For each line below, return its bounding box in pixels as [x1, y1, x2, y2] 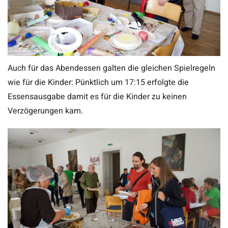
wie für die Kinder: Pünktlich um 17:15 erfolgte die [8, 76, 189, 89]
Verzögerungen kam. [8, 105, 83, 118]
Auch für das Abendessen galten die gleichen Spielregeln [8, 62, 215, 75]
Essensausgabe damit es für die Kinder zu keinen [8, 91, 187, 103]
